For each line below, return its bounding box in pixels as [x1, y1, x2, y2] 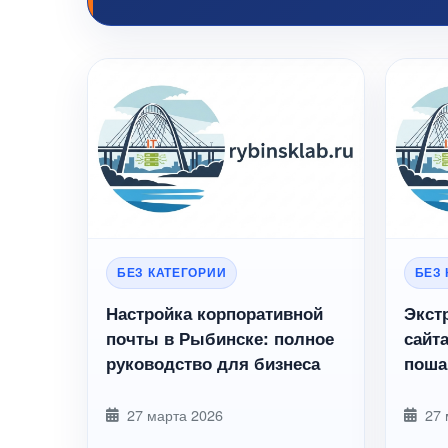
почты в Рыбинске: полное [106, 326, 334, 350]
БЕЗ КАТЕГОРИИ [117, 264, 227, 281]
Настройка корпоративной [106, 301, 323, 325]
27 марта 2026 [127, 404, 223, 425]
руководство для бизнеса [106, 351, 320, 375]
